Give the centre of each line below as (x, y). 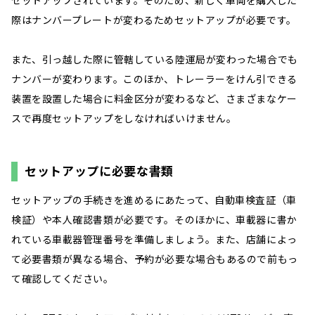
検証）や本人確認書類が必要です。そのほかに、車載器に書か (154, 219)
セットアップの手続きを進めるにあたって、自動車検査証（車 (154, 199)
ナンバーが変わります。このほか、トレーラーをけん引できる (154, 78)
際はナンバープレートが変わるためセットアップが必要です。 (154, 19)
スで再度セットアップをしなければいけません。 (124, 118)
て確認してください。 (63, 278)
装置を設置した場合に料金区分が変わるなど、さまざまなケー (154, 98)
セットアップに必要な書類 (99, 170)
